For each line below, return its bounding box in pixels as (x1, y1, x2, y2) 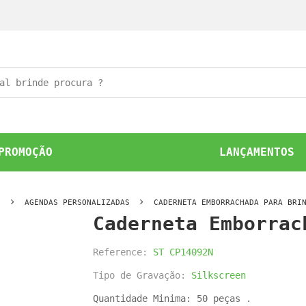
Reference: (93, 247, 153, 258)
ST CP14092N (153, 247, 213, 258)
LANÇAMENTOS (219, 145, 295, 158)
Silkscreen (191, 270, 246, 281)
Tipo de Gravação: (93, 270, 191, 281)
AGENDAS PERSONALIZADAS (25, 198, 130, 207)
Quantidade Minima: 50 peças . (93, 293, 251, 304)
